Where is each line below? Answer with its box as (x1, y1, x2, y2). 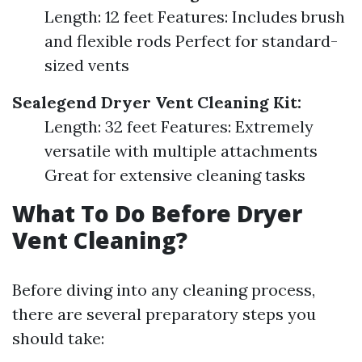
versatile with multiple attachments (44, 141, 318, 161)
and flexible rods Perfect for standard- (44, 31, 338, 51)
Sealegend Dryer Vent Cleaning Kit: (12, 92, 301, 112)
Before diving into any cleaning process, (12, 280, 315, 300)
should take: (12, 328, 104, 348)
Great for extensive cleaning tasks (44, 165, 305, 185)
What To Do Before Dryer (12, 198, 302, 229)
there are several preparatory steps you (12, 304, 316, 324)
